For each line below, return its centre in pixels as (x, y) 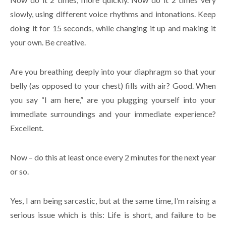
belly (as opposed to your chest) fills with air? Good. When (113, 85)
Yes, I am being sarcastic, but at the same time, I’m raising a (113, 200)
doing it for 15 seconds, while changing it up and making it (113, 28)
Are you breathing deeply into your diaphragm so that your (113, 71)
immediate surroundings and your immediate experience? (113, 114)
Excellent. (27, 128)
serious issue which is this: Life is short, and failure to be (113, 214)
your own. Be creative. (48, 42)
